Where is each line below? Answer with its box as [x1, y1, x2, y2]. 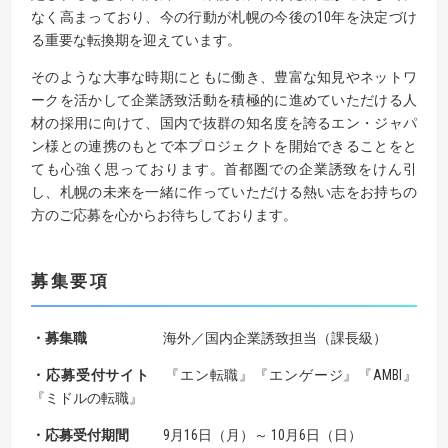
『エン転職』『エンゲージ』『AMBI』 [164, 366, 417, 383]
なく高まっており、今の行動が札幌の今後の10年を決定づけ [31, 8, 417, 25]
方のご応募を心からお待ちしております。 [31, 206, 297, 223]
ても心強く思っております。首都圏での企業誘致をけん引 [31, 160, 417, 177]
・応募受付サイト [31, 366, 165, 383]
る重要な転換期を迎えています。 [31, 31, 241, 48]
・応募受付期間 [31, 426, 163, 443]
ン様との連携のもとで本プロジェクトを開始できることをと [31, 137, 417, 154]
